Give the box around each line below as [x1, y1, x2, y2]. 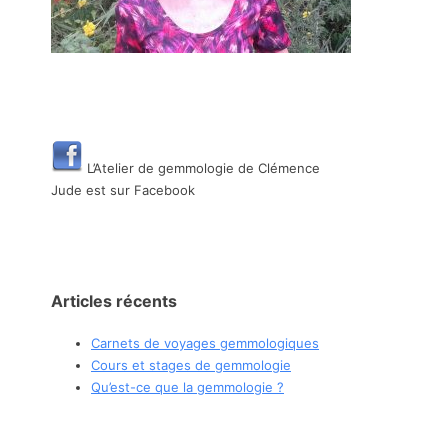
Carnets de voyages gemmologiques [91, 335, 319, 352]
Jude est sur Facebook [51, 181, 195, 198]
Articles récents [51, 290, 177, 311]
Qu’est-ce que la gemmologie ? [91, 379, 284, 396]
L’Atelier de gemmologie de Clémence [83, 159, 320, 176]
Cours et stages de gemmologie [91, 357, 291, 374]
